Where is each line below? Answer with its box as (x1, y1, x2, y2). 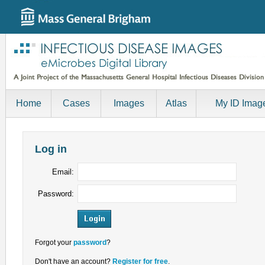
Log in (35, 143, 67, 155)
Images (113, 98, 144, 108)
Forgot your (35, 238, 73, 247)
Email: (52, 167, 74, 176)
